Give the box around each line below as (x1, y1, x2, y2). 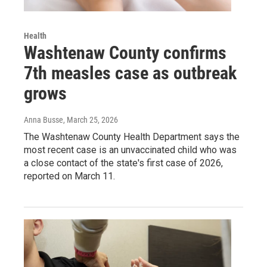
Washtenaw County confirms (24, 42, 226, 63)
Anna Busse (24, 114, 63, 125)
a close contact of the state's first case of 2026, (24, 157, 223, 169)
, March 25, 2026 (63, 114, 118, 125)
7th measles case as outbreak (24, 62, 237, 83)
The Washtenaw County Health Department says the (24, 131, 240, 142)
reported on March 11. (24, 170, 115, 182)
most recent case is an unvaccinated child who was (24, 144, 237, 156)
